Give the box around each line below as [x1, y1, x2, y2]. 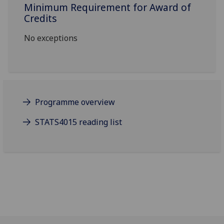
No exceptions [24, 32, 78, 44]
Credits [24, 11, 57, 25]
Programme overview [35, 96, 115, 108]
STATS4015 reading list [35, 116, 122, 128]
